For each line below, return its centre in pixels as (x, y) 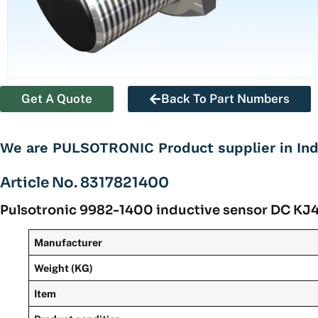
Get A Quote (57, 99)
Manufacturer (68, 243)
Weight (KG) (64, 268)
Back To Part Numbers (225, 99)
